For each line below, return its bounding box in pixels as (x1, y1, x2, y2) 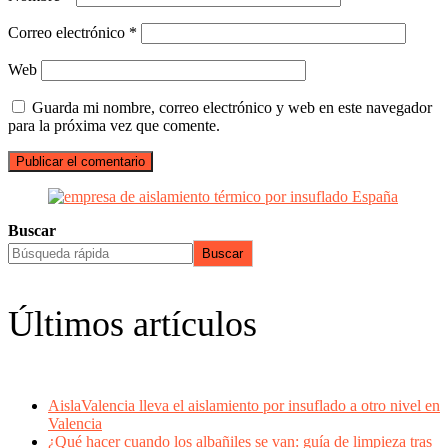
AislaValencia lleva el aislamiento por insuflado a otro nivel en (48, 397, 440, 414)
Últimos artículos (8, 304, 257, 344)
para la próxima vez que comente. (8, 117, 220, 134)
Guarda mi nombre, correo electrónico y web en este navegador (32, 99, 432, 116)
